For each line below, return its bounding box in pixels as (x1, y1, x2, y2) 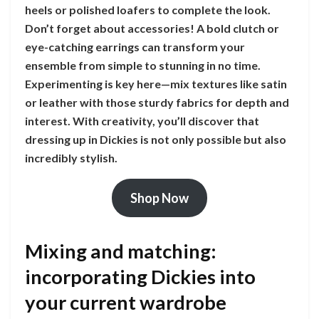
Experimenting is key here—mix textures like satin (25, 77, 287, 91)
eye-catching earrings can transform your (25, 40, 245, 54)
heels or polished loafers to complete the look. (25, 3, 271, 17)
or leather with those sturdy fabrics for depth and (25, 95, 289, 110)
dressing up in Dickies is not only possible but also (25, 132, 286, 147)
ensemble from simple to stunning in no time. (25, 58, 261, 73)
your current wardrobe (25, 290, 226, 314)
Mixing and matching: (25, 239, 216, 263)
